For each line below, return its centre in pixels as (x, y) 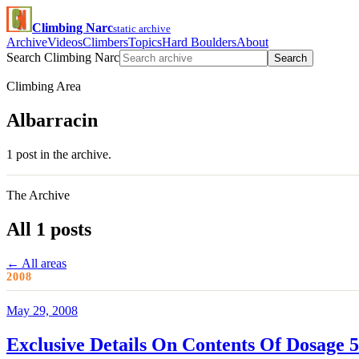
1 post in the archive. (59, 154)
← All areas (36, 263)
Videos (65, 42)
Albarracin (52, 120)
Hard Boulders (199, 42)
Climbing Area (44, 86)
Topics (145, 42)
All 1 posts (49, 229)
